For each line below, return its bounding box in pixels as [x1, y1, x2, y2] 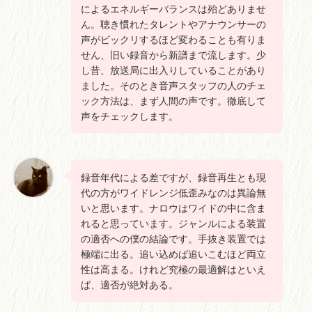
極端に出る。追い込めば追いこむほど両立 [81, 247, 267, 261]
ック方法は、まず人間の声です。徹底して [81, 93, 267, 107]
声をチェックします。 [81, 108, 179, 123]
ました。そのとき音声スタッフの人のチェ [81, 77, 267, 92]
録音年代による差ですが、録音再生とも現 [81, 170, 267, 185]
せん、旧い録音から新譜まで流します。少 [81, 47, 267, 61]
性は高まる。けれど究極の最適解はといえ [81, 262, 267, 276]
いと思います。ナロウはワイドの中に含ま [81, 201, 267, 215]
